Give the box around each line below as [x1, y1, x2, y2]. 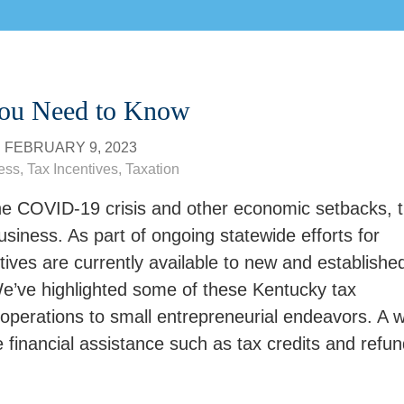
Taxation [125, 161, 179, 177]
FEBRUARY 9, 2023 [5, 140, 137, 155]
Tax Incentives [27, 161, 118, 177]
